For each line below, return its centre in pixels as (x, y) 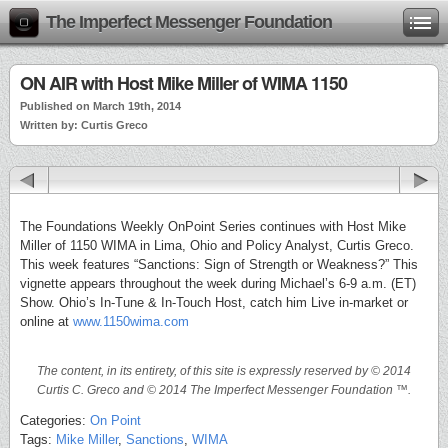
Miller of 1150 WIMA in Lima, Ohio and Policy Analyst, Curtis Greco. (217, 245)
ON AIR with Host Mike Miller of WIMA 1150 (183, 83)
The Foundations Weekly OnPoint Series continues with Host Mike (213, 226)
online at (46, 321)
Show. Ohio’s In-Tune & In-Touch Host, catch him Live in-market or (214, 302)
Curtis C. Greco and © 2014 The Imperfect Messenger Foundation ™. (224, 389)
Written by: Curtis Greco (84, 125)
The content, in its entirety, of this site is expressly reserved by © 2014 (224, 370)
